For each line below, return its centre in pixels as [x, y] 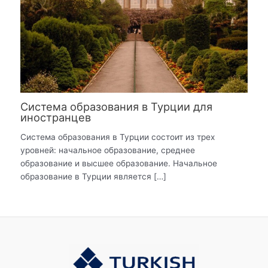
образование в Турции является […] [94, 177]
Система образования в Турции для [117, 106]
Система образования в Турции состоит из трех [118, 137]
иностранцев [56, 117]
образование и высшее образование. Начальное [119, 164]
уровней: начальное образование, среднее [108, 150]
